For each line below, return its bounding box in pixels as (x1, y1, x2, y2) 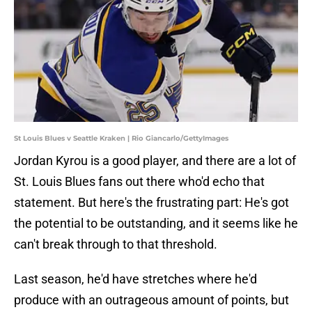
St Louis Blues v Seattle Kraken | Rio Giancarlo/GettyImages (14, 134, 228, 143)
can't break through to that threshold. (14, 237, 217, 252)
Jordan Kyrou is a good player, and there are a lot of (14, 153, 296, 169)
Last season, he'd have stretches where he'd (14, 272, 257, 287)
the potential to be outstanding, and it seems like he (14, 216, 298, 231)
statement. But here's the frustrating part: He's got (14, 195, 289, 210)
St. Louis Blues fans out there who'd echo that (14, 174, 265, 189)
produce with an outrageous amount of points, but (14, 292, 289, 308)
